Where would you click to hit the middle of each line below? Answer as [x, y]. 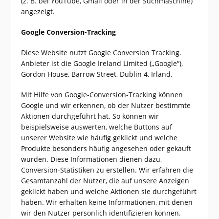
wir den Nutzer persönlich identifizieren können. [101, 213]
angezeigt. [38, 11]
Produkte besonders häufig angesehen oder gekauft [106, 148]
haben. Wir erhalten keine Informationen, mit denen [107, 202]
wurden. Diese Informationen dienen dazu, [92, 159]
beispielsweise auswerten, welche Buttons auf [97, 127]
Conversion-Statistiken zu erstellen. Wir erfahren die [107, 170]
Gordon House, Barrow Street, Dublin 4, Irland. [97, 74]
